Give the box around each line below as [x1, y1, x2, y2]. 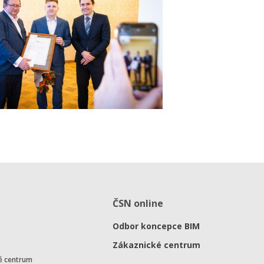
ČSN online [113, 197, 164, 210]
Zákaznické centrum [113, 239, 201, 251]
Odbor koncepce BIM [113, 220, 200, 232]
